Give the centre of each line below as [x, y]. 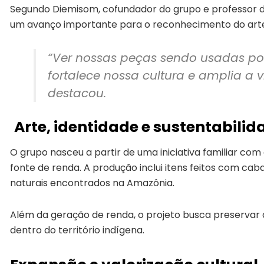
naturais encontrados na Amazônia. [92, 183]
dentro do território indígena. [77, 230]
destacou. [77, 93]
